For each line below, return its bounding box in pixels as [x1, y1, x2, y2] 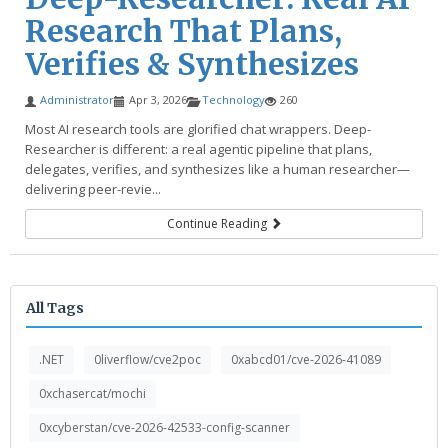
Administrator [40, 92, 114, 107]
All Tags [26, 299, 84, 317]
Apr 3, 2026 [129, 92, 187, 107]
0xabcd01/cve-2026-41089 [231, 351, 381, 368]
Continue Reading [166, 215, 270, 232]
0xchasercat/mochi [39, 385, 146, 402]
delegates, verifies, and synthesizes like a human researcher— [25, 160, 410, 178]
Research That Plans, [25, 12, 342, 50]
